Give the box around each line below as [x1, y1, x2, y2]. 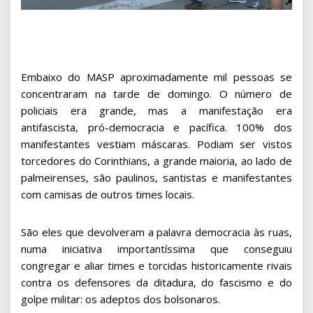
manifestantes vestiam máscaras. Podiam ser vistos [21, 136, 292, 151]
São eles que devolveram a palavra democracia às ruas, [21, 224, 292, 239]
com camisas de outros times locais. [21, 187, 194, 201]
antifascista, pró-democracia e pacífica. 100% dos [21, 119, 292, 134]
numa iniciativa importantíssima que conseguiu [21, 241, 292, 256]
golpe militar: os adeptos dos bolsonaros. [21, 291, 220, 306]
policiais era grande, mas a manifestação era [21, 103, 292, 117]
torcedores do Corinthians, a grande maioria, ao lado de [21, 153, 292, 168]
